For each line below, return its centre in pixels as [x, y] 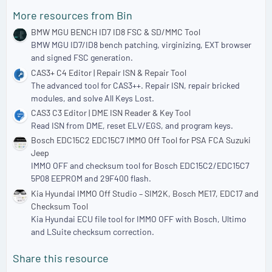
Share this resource [61, 258]
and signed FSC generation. [82, 58]
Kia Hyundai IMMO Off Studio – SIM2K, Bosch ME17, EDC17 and [145, 193]
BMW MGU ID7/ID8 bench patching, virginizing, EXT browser [141, 45]
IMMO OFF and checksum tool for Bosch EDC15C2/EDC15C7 [140, 166]
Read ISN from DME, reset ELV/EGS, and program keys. [132, 125]
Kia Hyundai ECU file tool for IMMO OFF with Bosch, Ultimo [139, 219]
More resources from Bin [73, 15]
